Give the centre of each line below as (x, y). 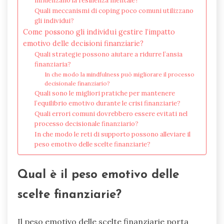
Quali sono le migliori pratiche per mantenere (104, 93)
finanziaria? (52, 64)
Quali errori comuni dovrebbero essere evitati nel (111, 113)
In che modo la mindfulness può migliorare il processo (120, 74)
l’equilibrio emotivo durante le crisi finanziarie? (107, 103)
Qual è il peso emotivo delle (98, 175)
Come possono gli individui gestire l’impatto (99, 31)
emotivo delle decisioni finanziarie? (83, 43)
